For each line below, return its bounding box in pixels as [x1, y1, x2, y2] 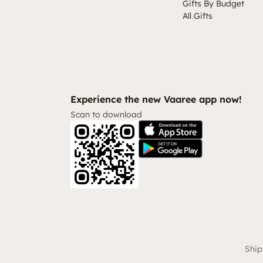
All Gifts [182, 11, 213, 21]
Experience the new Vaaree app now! [70, 93, 242, 105]
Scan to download [70, 109, 142, 120]
